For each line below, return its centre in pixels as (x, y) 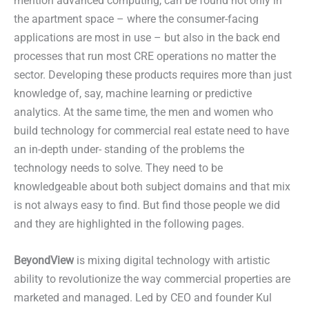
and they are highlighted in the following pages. (129, 223)
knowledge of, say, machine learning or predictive (133, 93)
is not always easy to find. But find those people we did (147, 205)
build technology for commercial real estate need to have (151, 130)
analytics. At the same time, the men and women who (143, 112)
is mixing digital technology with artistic (172, 261)
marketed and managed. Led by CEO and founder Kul (143, 298)
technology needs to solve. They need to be (118, 168)
